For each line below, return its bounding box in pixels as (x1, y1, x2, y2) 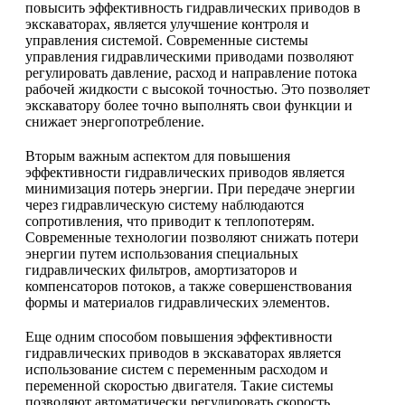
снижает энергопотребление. (25, 113, 204, 129)
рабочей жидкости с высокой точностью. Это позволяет (25, 80, 370, 97)
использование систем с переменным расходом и (25, 361, 328, 377)
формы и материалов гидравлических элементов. (25, 294, 330, 310)
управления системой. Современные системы (25, 32, 308, 48)
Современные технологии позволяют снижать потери (25, 229, 359, 245)
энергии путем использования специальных (25, 245, 298, 261)
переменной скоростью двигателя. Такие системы (25, 377, 334, 393)
